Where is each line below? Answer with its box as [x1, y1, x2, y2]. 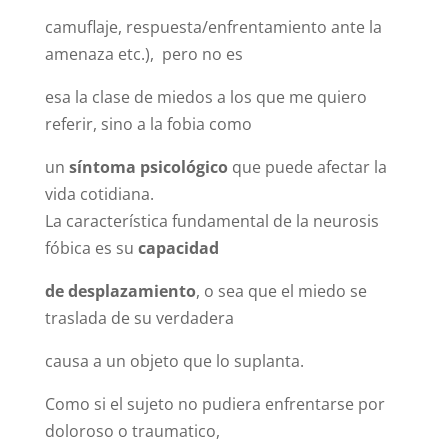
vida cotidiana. [44, 183, 154, 206]
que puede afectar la [227, 156, 387, 179]
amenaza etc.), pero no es [44, 43, 243, 66]
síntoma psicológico [68, 156, 228, 179]
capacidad [137, 237, 219, 260]
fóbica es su [44, 237, 138, 260]
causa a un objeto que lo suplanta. [44, 350, 304, 373]
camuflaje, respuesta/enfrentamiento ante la [44, 16, 382, 39]
